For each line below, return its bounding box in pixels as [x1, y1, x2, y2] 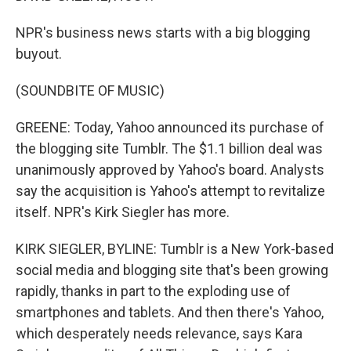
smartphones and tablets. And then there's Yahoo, [16, 304, 324, 320]
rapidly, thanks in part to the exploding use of [16, 283, 291, 299]
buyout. [16, 45, 62, 62]
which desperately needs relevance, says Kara [16, 325, 302, 342]
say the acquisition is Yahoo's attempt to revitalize [16, 183, 325, 199]
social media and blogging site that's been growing [16, 262, 328, 278]
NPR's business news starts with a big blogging [16, 24, 310, 41]
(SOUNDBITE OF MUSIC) [16, 82, 165, 99]
